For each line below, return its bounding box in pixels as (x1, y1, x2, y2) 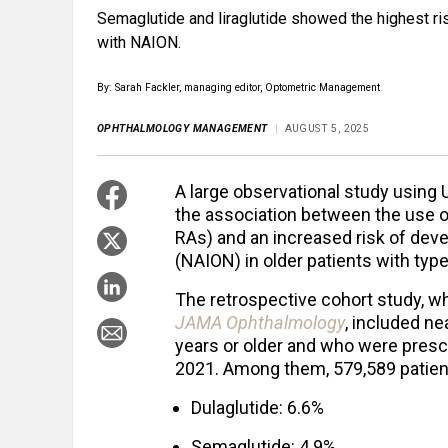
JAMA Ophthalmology (175, 312, 345, 334)
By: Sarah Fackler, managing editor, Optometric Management (97, 81, 380, 95)
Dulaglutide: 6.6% (191, 397, 324, 419)
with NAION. (97, 33, 181, 53)
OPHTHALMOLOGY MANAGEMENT (97, 122, 268, 136)
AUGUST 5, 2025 (284, 122, 370, 136)
